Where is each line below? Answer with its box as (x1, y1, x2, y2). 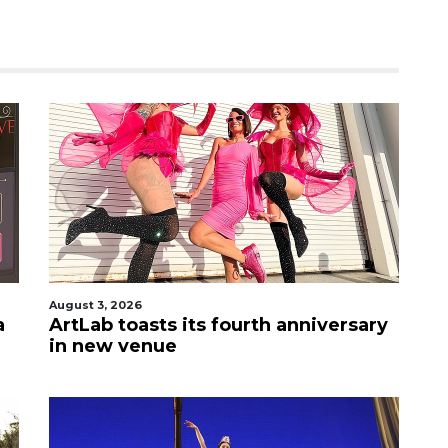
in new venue (49, 335, 177, 357)
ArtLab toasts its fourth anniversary (49, 314, 388, 336)
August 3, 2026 (49, 298, 142, 312)
